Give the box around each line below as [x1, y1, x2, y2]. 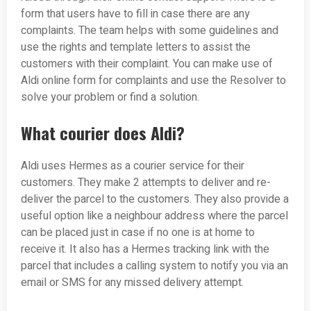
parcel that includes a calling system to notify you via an [21, 258, 288, 275]
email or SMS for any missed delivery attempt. [21, 274, 244, 292]
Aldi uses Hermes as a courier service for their [21, 158, 244, 175]
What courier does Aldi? [21, 120, 185, 146]
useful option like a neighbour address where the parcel [21, 208, 288, 225]
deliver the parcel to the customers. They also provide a [21, 191, 289, 208]
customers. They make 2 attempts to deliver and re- [21, 174, 271, 192]
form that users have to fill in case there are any [21, 6, 250, 23]
